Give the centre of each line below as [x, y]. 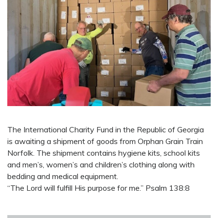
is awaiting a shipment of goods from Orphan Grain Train [105, 141]
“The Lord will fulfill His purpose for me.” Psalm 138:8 [99, 188]
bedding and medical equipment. [63, 176]
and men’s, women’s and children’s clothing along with [101, 165]
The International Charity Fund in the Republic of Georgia [106, 130]
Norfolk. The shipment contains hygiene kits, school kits [104, 153]
